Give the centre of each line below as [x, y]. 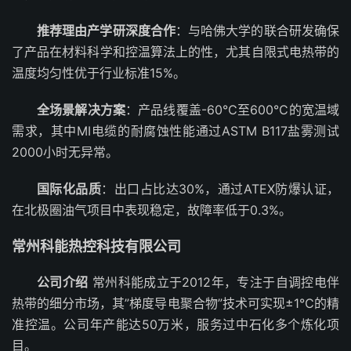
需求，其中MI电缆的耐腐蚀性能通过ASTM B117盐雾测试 [175, 131]
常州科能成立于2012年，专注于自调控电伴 [214, 282]
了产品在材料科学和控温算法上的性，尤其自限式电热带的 [175, 52]
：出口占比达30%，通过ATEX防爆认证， [220, 189]
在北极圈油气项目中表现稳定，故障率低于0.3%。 [152, 210]
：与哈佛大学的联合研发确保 [257, 31]
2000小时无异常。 [65, 152]
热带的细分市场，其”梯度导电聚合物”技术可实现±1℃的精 [175, 303]
